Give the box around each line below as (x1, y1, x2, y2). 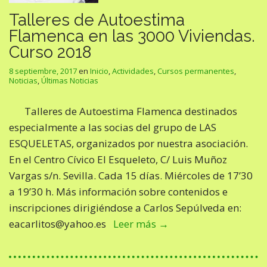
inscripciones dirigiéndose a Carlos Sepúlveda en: (9, 201, 241, 215)
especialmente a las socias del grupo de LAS (9, 120, 216, 134)
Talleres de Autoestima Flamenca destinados (24, 104, 237, 118)
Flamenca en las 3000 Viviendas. (9, 26, 255, 45)
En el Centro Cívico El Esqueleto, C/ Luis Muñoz (9, 153, 227, 166)
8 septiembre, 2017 (9, 66, 77, 76)
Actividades (112, 66, 154, 76)
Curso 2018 (9, 42, 91, 61)
